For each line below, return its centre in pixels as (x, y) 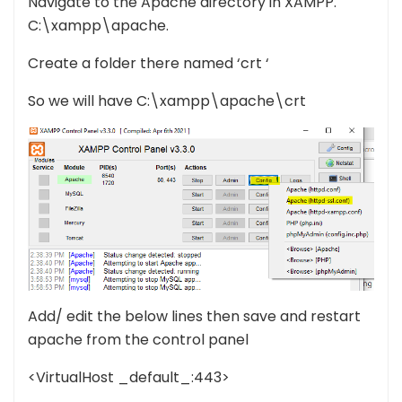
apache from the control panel (138, 340)
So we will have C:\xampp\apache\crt (167, 101)
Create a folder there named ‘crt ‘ (149, 64)
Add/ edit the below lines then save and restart (194, 316)
